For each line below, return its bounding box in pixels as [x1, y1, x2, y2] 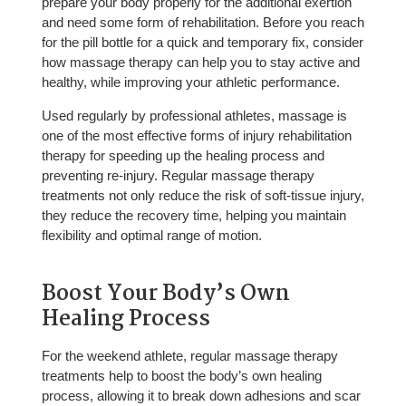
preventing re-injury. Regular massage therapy [41, 168, 314, 184]
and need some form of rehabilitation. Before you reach [41, 14, 364, 31]
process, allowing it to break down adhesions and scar [41, 388, 361, 404]
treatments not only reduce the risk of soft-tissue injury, [41, 188, 364, 204]
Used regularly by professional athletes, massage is [41, 108, 347, 124]
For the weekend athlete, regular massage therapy [41, 348, 338, 364]
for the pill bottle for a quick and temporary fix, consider [41, 34, 363, 51]
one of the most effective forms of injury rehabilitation [41, 128, 352, 144]
